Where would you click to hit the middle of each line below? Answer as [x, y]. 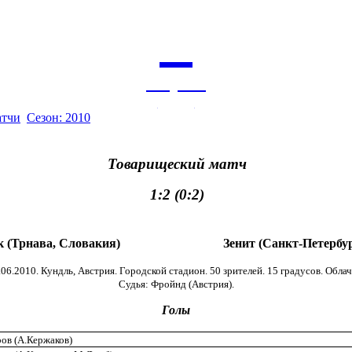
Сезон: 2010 [59, 118]
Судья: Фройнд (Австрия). [176, 284]
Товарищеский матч [177, 164]
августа [176, 83]
